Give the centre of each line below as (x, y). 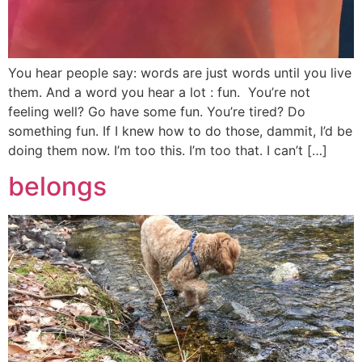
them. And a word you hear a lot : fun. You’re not (159, 93)
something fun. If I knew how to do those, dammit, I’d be (180, 131)
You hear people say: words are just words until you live (180, 73)
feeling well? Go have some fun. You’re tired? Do (157, 112)
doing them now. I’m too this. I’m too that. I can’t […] (168, 151)
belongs (57, 187)
